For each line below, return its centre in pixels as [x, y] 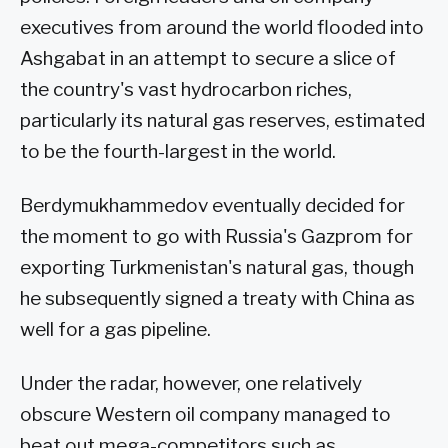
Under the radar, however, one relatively [191, 383]
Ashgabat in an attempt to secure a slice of [208, 59]
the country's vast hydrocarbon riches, [186, 90]
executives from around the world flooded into [222, 28]
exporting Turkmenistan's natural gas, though [217, 268]
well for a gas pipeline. [115, 330]
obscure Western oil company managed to [205, 414]
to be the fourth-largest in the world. [178, 152]
